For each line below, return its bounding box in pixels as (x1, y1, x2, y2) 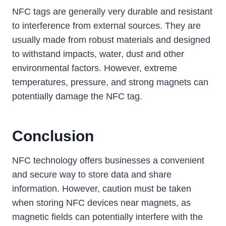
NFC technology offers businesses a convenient (12, 155, 204, 166)
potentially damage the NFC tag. (12, 91, 142, 102)
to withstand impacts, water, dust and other (12, 49, 184, 60)
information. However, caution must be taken (12, 184, 191, 194)
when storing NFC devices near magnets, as (12, 198, 191, 208)
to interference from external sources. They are (12, 21, 201, 31)
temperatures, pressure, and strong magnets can (12, 77, 208, 88)
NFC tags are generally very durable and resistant (12, 7, 212, 17)
